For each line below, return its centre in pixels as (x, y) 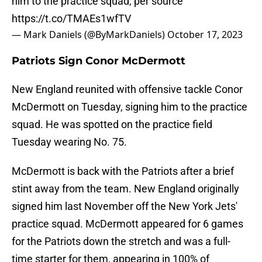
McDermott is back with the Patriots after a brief (123, 171)
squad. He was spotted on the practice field (112, 125)
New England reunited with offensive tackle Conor (127, 89)
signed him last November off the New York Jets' (125, 206)
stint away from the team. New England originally (125, 189)
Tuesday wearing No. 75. (69, 142)
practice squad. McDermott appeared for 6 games (127, 224)
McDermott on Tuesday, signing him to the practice (130, 107)
